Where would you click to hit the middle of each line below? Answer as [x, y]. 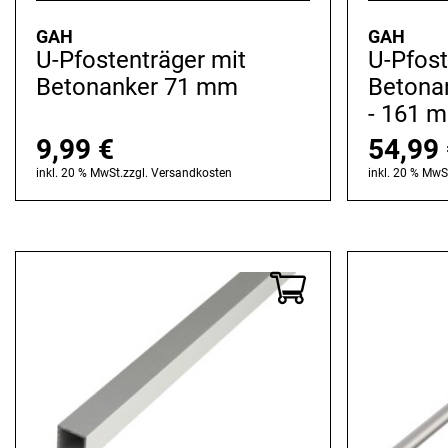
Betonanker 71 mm [137, 87]
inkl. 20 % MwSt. [79, 173]
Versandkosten [191, 173]
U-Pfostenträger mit [141, 60]
